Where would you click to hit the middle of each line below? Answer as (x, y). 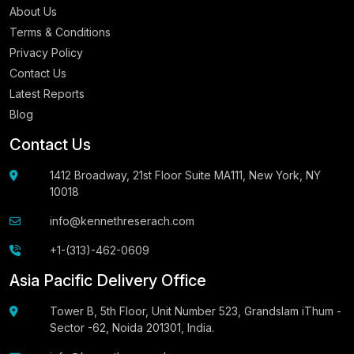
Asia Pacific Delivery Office (108, 280)
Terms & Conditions (60, 32)
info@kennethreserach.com (122, 220)
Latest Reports (47, 93)
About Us (33, 11)
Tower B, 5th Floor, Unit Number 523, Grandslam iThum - (196, 311)
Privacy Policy (46, 52)
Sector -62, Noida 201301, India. (132, 327)
